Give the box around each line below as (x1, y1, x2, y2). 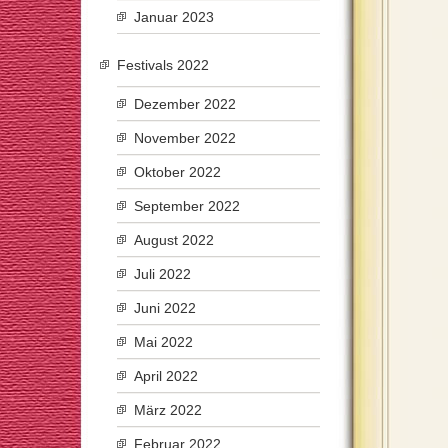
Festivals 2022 (117, 57, 209, 73)
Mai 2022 (134, 334, 193, 350)
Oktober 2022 (134, 164, 221, 180)
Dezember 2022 (134, 96, 236, 112)
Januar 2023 (134, 9, 214, 25)
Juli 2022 (134, 266, 191, 282)
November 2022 (134, 130, 236, 146)
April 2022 (134, 368, 198, 384)
